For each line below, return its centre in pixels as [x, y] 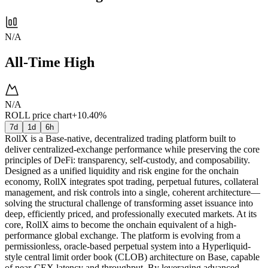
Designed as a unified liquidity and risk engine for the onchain [122, 170]
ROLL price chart [38, 115]
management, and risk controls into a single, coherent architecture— [133, 192]
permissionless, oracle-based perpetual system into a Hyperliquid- [128, 246]
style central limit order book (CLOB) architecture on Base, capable [132, 257]
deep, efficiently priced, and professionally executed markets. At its [131, 214]
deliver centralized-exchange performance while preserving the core [132, 149]
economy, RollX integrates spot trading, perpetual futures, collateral [132, 181]
